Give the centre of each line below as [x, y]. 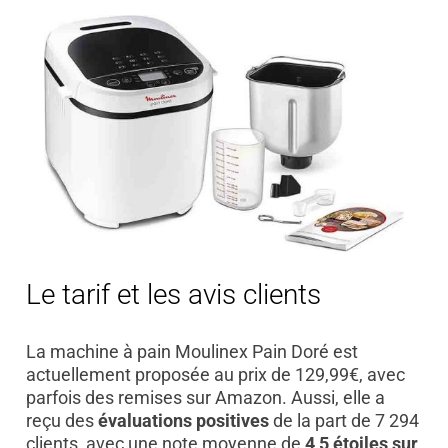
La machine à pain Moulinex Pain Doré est [191, 351]
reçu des [61, 420]
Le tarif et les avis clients [173, 295]
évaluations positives [183, 420]
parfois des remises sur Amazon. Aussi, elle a [205, 397]
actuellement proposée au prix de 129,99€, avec [215, 374]
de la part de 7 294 [343, 420]
